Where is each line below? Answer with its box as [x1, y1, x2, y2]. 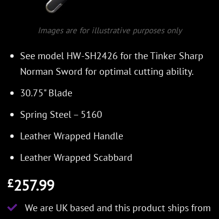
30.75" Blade [20, 87, 72, 100]
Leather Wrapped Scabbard [20, 151, 132, 164]
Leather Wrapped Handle [20, 130, 123, 143]
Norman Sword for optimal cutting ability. [20, 65, 194, 78]
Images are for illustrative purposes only [37, 25, 182, 36]
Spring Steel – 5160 [20, 108, 102, 121]
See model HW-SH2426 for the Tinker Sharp [20, 49, 203, 63]
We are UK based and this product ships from [25, 201, 211, 215]
